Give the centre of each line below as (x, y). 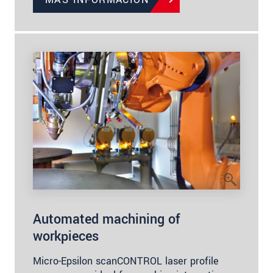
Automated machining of (107, 219)
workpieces (66, 236)
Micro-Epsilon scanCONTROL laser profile (126, 261)
